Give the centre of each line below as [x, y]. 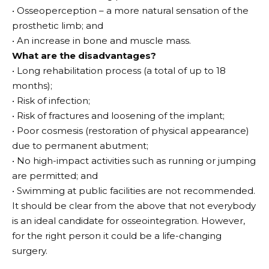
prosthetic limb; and [58, 26]
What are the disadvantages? [84, 56]
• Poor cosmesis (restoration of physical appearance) [131, 131]
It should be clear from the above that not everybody [134, 206]
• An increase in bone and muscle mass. [101, 41]
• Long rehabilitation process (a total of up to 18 [119, 71]
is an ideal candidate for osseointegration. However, [128, 221]
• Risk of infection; [51, 101]
